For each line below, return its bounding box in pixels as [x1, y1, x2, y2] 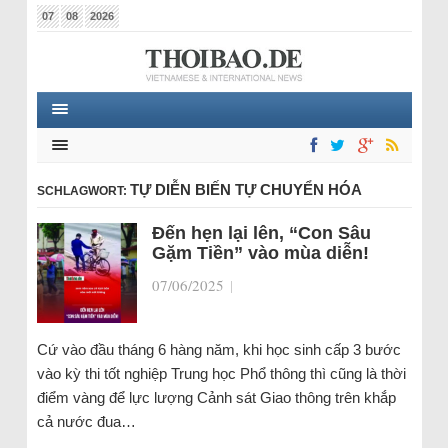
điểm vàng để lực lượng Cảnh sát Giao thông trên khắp [36, 389, 396, 406]
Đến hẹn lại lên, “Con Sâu [151, 223, 371, 243]
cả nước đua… [36, 413, 136, 430]
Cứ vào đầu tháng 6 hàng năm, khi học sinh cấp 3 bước [36, 341, 401, 358]
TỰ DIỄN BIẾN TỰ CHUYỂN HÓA [129, 181, 362, 198]
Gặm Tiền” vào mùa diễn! [151, 243, 369, 263]
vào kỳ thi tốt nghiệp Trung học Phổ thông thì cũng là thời [36, 365, 406, 382]
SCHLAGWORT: [36, 184, 130, 198]
